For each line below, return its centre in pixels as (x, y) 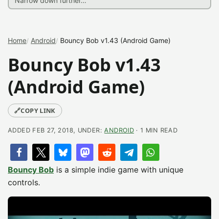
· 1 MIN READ (156, 130)
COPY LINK (38, 110)
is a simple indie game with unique (119, 170)
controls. (24, 182)
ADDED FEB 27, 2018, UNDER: (56, 130)
